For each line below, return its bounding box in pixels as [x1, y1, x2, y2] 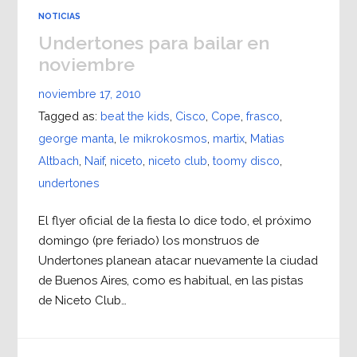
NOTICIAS [37, 11, 80, 22]
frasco [245, 109, 280, 124]
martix [212, 131, 245, 146]
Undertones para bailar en [37, 32, 269, 54]
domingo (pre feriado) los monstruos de [37, 233, 259, 248]
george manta [37, 131, 114, 146]
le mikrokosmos [119, 131, 207, 146]
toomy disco [212, 154, 280, 168]
